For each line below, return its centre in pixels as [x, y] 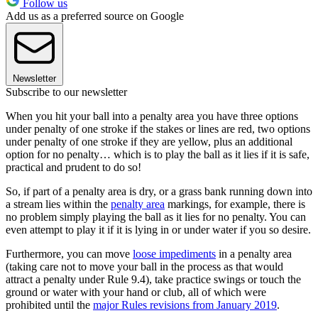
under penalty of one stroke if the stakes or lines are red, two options [158, 129]
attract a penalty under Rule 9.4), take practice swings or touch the [153, 280]
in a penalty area [254, 254]
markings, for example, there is [235, 204]
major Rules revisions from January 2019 [185, 305]
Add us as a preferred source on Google [95, 16]
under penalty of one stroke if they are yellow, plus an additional [149, 142]
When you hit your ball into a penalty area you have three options [152, 116]
